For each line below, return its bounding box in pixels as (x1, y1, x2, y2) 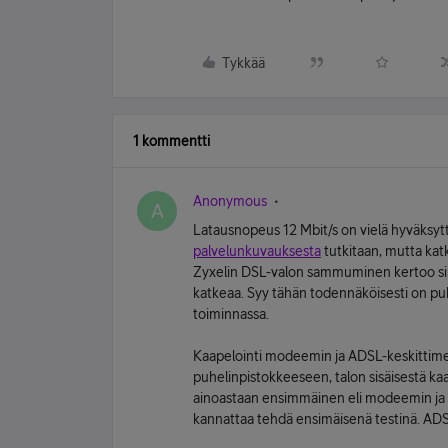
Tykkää (222, 55, 265, 71)
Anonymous (193, 193, 267, 209)
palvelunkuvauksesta (193, 243, 321, 259)
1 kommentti (133, 133, 210, 149)
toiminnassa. (193, 306, 269, 322)
